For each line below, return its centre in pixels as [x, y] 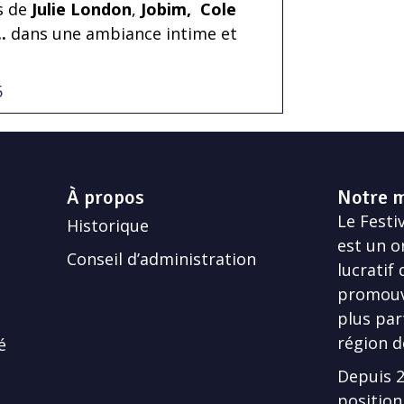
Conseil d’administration [161, 258]
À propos [105, 197]
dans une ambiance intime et [122, 33]
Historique [107, 225]
